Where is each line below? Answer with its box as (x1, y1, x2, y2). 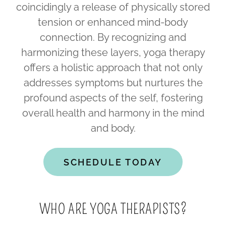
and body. (90, 122, 136, 134)
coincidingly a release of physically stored (16, 1, 210, 13)
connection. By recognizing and (40, 31, 186, 43)
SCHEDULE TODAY (63, 156, 163, 167)
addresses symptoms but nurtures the (23, 77, 203, 89)
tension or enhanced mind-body (38, 16, 188, 28)
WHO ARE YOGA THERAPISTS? (39, 201, 187, 217)
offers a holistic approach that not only (23, 62, 203, 74)
